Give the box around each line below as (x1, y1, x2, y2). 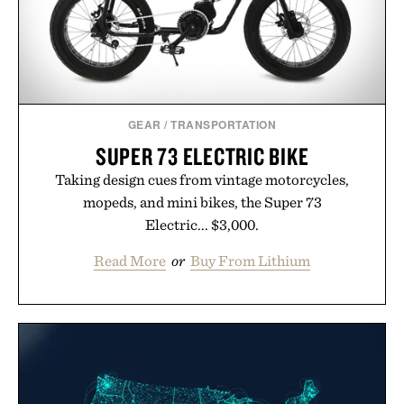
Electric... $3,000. (145, 216, 259, 234)
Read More (94, 252, 166, 271)
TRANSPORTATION (170, 116, 277, 133)
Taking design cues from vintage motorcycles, (55, 170, 349, 189)
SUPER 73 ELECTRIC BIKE (95, 141, 309, 172)
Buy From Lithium (190, 252, 310, 271)
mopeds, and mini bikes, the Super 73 (82, 193, 322, 212)
